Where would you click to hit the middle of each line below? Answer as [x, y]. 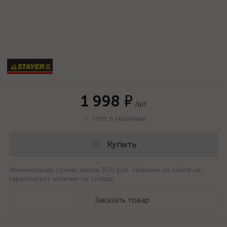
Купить [122, 144]
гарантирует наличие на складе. [62, 179]
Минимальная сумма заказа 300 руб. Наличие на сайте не [105, 170]
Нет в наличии [119, 118]
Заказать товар [122, 200]
